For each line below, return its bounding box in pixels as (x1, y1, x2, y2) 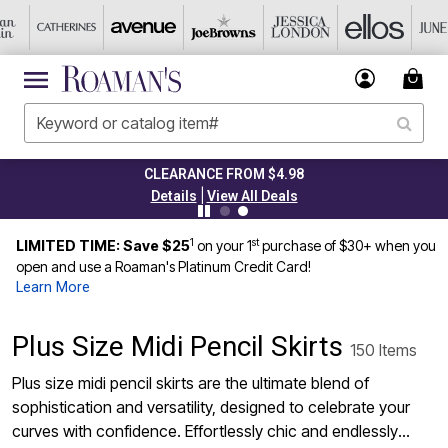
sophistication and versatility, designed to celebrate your (12, 397, 410, 417)
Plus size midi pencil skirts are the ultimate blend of (12, 373, 369, 393)
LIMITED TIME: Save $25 (16, 237, 190, 254)
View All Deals (206, 188, 298, 204)
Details (150, 188, 197, 204)
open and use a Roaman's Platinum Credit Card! (16, 258, 311, 275)
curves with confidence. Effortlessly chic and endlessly (12, 421, 398, 441)
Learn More (16, 279, 90, 296)
